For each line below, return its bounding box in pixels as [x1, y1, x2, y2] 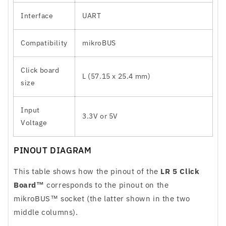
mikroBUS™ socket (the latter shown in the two [14, 194, 191, 204]
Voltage [21, 118, 47, 128]
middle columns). [14, 207, 78, 217]
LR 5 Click [160, 166, 200, 177]
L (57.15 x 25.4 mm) [82, 72, 151, 81]
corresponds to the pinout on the [44, 180, 169, 190]
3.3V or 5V [82, 111, 118, 121]
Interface [21, 11, 53, 21]
